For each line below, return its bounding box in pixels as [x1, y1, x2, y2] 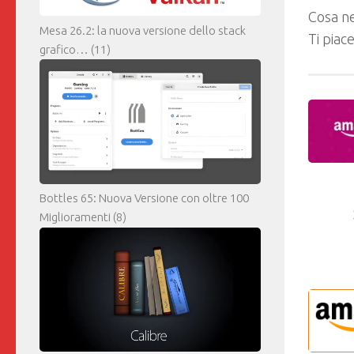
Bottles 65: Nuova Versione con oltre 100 [40, 191, 249, 205]
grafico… [40, 43, 88, 57]
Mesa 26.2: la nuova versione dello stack [40, 24, 246, 38]
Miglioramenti [40, 210, 111, 224]
